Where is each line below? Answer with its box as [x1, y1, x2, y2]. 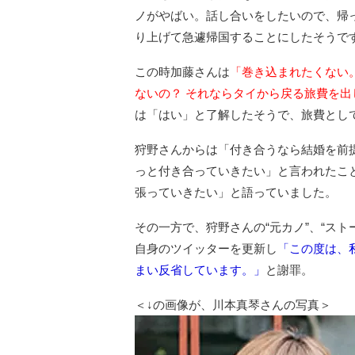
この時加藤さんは [135, 64, 230, 78]
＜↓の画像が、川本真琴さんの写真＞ [135, 297, 331, 311]
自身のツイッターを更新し [135, 241, 277, 255]
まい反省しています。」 [135, 262, 265, 277]
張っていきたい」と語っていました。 [135, 185, 337, 199]
